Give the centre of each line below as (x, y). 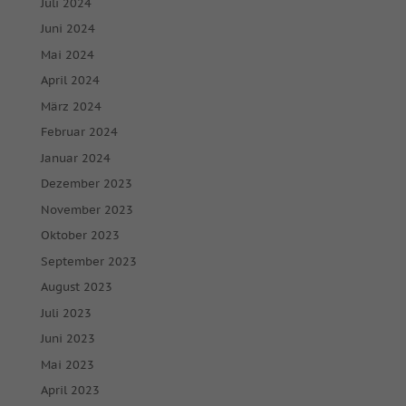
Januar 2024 (75, 158)
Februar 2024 (79, 132)
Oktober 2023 (80, 235)
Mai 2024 (67, 54)
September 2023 (88, 261)
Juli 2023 (66, 313)
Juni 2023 (68, 338)
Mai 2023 (67, 364)
